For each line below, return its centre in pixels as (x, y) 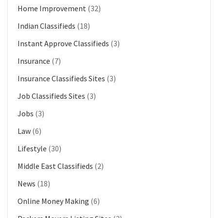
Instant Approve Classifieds (63, 43)
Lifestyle (32, 148)
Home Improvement (52, 8)
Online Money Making (53, 201)
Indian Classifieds (46, 26)
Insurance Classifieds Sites (61, 78)
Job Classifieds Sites (51, 96)
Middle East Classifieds (55, 166)
